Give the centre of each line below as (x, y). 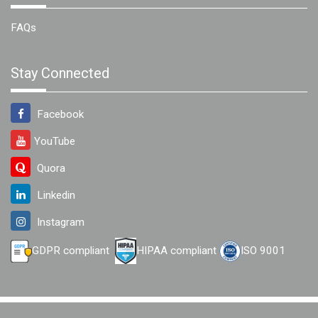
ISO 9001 (263, 250)
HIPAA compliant (178, 250)
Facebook (59, 114)
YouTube (55, 141)
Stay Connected (60, 73)
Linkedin (55, 195)
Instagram (59, 222)
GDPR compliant (73, 250)
